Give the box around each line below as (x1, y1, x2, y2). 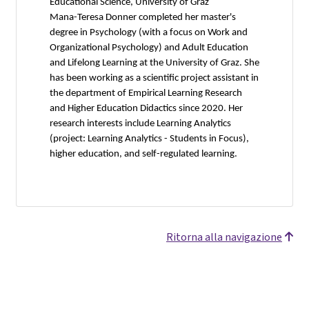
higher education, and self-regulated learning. (50, 148, 237, 159)
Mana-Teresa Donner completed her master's (50, 12, 236, 23)
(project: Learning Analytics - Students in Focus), (50, 133, 249, 144)
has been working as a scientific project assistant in (50, 72, 259, 83)
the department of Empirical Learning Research (50, 88, 242, 99)
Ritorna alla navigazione (166, 229, 282, 244)
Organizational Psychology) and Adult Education (50, 42, 248, 53)
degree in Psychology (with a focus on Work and (50, 27, 248, 38)
